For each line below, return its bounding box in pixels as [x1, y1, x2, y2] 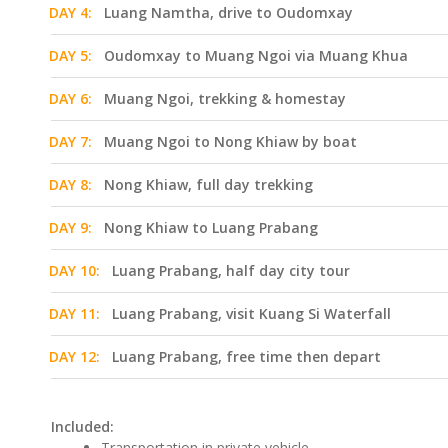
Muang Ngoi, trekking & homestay [104, 89, 346, 108]
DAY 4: [49, 3, 92, 22]
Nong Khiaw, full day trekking [104, 175, 313, 194]
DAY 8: [49, 175, 92, 194]
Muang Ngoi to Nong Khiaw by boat [104, 132, 357, 151]
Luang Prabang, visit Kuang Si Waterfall [112, 304, 391, 323]
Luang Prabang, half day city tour [112, 261, 350, 280]
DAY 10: [49, 261, 100, 280]
